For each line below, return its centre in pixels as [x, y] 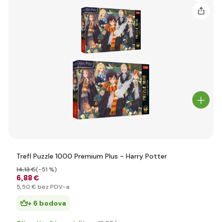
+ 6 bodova [47, 203]
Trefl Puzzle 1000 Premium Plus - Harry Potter [92, 156]
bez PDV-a [53, 187]
